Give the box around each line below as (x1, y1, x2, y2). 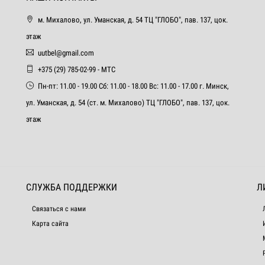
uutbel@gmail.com (38, 49, 94, 57)
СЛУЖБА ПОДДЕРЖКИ (26, 182, 117, 193)
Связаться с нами (32, 205, 86, 213)
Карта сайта (32, 219, 69, 228)
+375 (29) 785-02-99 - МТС (38, 65, 115, 74)
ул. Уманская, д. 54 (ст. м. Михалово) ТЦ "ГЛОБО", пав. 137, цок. (26, 98, 230, 107)
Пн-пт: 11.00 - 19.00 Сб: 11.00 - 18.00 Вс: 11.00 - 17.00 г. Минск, (38, 82, 229, 91)
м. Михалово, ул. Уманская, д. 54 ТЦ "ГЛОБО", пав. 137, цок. (38, 15, 228, 24)
